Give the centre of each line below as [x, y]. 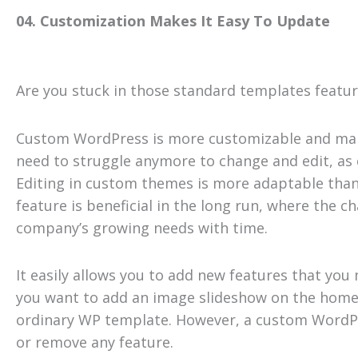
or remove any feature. [95, 342]
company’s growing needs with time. [142, 227]
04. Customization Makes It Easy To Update [175, 20]
